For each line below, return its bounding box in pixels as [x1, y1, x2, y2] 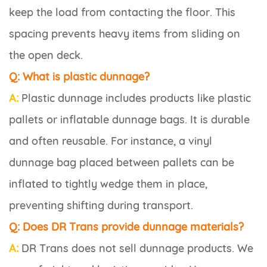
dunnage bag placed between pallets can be [9, 156, 234, 170]
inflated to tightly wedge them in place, [9, 177, 207, 191]
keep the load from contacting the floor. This [9, 5, 235, 20]
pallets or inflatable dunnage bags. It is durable [9, 113, 250, 127]
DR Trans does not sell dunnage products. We [18, 241, 253, 256]
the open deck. [9, 48, 83, 63]
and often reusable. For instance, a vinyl [9, 134, 212, 148]
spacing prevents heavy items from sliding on [9, 27, 240, 41]
